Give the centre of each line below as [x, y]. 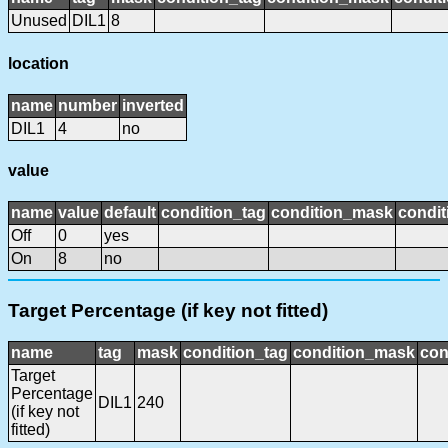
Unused [39, 21]
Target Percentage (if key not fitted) [168, 311]
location [38, 63]
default [130, 213]
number [87, 105]
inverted [153, 105]
